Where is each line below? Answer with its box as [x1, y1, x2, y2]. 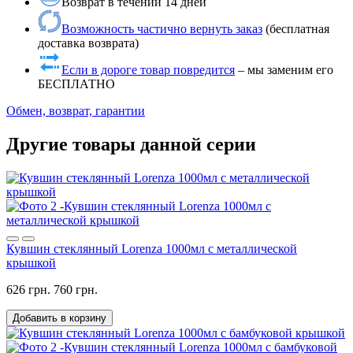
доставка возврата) [38, 36, 139, 50]
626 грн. [6, 283, 50, 297]
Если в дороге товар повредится [61, 63, 235, 77]
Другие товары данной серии [6, 134, 256, 155]
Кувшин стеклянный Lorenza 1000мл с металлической [6, 242, 297, 256]
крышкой [6, 256, 56, 270]
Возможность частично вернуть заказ [61, 22, 262, 36]
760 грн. [54, 283, 98, 297]
